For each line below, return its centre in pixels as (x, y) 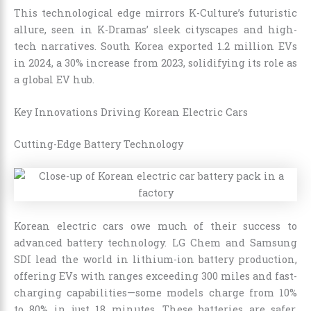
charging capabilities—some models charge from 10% (155, 292)
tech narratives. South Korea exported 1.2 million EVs (155, 47)
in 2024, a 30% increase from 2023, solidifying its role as (155, 63)
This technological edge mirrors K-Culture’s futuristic (155, 13)
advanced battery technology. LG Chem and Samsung (155, 242)
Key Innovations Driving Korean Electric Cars (131, 112)
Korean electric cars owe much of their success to (155, 226)
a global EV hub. (54, 80)
